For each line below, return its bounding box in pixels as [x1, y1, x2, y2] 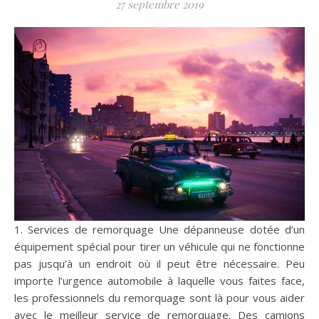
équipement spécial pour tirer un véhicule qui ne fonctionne [14, 239, 305, 253]
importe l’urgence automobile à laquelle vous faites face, [14, 273, 305, 288]
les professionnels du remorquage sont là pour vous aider [14, 290, 305, 305]
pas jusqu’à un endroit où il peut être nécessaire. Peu [14, 256, 305, 271]
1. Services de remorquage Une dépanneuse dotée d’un [14, 221, 23, 236]
